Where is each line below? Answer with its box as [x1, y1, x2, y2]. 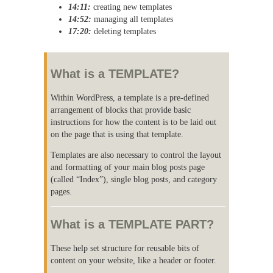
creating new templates [91, 2, 172, 12]
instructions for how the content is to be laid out [51, 116, 217, 127]
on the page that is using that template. [51, 129, 184, 139]
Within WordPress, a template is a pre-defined [51, 92, 210, 102]
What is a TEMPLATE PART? [51, 218, 214, 232]
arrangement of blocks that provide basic [51, 104, 191, 115]
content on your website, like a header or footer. [51, 255, 217, 266]
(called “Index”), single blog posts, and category [51, 174, 218, 184]
